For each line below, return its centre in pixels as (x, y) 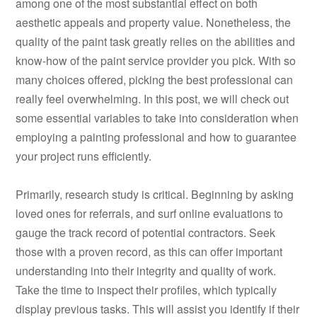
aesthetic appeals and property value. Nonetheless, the (154, 23)
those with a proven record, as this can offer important (149, 252)
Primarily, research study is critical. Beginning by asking (155, 195)
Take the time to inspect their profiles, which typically (146, 290)
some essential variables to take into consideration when (157, 118)
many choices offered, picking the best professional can (155, 80)
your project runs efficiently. (84, 156)
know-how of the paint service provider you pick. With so (156, 61)
